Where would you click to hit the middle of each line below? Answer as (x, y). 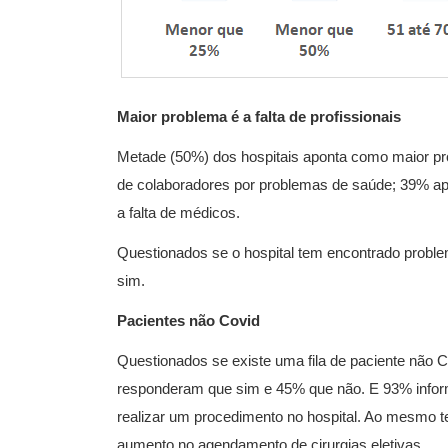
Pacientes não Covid (188, 320)
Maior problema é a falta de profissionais (259, 116)
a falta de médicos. (178, 212)
